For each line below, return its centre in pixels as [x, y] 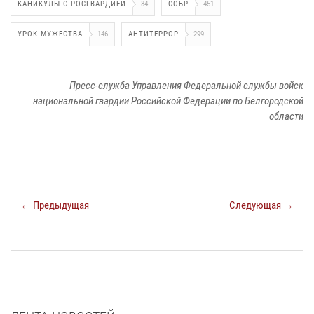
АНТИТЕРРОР [153, 34]
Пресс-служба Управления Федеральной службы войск [186, 86]
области [286, 117]
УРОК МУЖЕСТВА [50, 34]
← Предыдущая [55, 206]
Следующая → [261, 206]
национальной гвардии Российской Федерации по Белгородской [168, 101]
